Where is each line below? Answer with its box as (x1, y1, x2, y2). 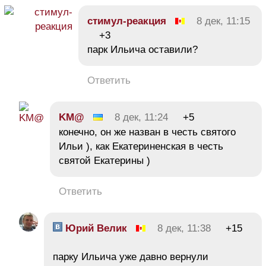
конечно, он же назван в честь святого (59, 126, 236, 138)
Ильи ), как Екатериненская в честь (59, 140, 223, 152)
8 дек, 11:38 (157, 222, 211, 234)
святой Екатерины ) (59, 154, 153, 166)
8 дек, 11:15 (197, 15, 250, 27)
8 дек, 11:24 (115, 111, 168, 123)
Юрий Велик (62, 222, 127, 234)
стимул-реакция (87, 15, 166, 27)
